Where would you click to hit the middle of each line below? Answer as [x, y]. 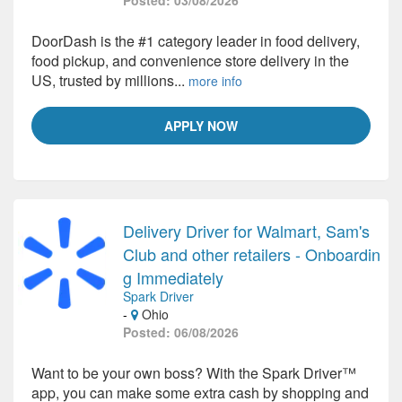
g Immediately [173, 277]
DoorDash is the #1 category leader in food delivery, [196, 41]
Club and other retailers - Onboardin [252, 254]
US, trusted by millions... [110, 80]
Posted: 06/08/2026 [181, 332]
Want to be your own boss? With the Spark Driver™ [194, 373]
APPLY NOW [201, 126]
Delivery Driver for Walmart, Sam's [246, 231]
